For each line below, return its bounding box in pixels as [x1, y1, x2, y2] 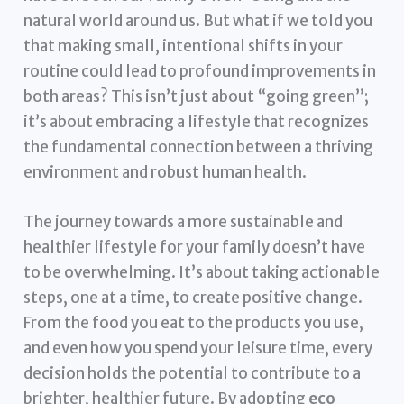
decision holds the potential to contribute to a [23, 363, 362, 384]
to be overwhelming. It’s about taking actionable [23, 262, 381, 283]
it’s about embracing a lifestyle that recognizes [23, 112, 370, 133]
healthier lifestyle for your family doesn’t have [23, 237, 366, 258]
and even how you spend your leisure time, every [23, 338, 373, 359]
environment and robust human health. [23, 162, 308, 183]
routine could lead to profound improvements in [23, 61, 377, 82]
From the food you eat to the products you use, [23, 313, 364, 334]
